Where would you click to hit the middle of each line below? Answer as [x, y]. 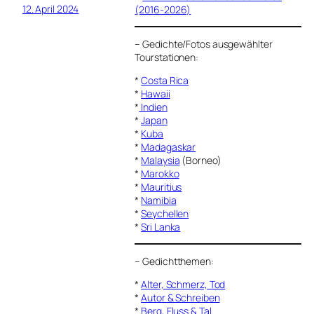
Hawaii [156, 93]
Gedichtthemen [177, 261]
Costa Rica [165, 80]
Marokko [160, 173]
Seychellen [165, 213]
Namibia [159, 200]
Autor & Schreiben [180, 297]
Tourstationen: [167, 57]
